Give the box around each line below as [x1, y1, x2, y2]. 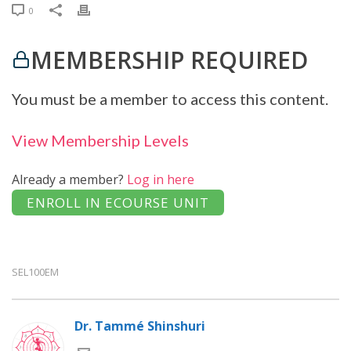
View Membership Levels [12, 130, 189, 150]
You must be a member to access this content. [12, 89, 328, 108]
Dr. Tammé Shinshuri [74, 317, 205, 335]
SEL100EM [12, 264, 59, 279]
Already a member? [12, 170, 127, 188]
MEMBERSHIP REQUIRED [31, 43, 308, 76]
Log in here [127, 170, 194, 188]
